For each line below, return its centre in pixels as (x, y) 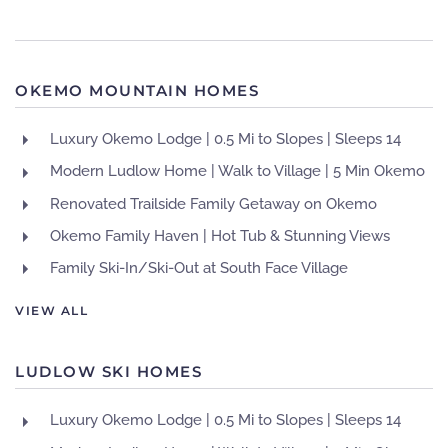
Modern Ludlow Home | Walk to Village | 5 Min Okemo (237, 171)
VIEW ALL (51, 311)
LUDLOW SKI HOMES (108, 371)
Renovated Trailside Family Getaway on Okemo (213, 203)
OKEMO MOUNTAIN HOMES (137, 90)
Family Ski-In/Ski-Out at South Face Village (199, 267)
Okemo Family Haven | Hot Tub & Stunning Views (220, 235)
